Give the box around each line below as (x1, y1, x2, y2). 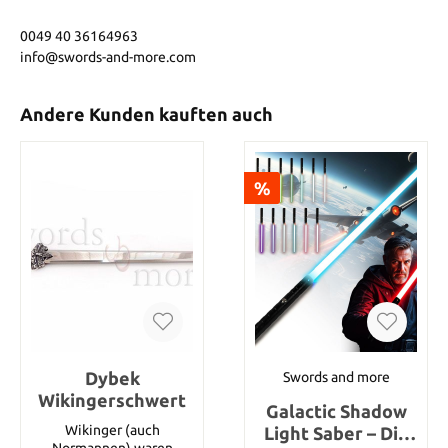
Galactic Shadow (265, 400, 407, 421)
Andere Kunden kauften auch (20, 104, 273, 124)
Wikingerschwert (38, 389, 186, 410)
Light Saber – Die (263, 422, 409, 443)
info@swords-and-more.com (20, 48, 196, 65)
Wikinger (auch (64, 421, 160, 438)
